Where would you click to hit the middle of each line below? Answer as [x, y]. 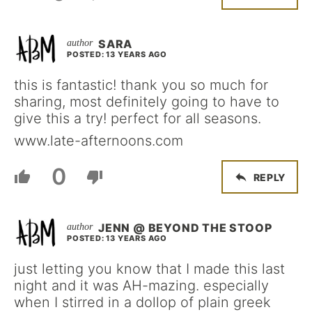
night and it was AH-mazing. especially [141, 286]
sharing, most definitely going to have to [147, 102]
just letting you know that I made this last [149, 269]
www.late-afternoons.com [99, 141]
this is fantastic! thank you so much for [141, 85]
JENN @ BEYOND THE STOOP [185, 228]
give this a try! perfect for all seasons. [138, 118]
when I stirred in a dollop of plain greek [142, 302]
